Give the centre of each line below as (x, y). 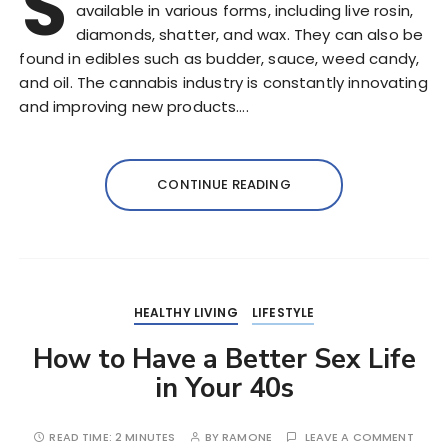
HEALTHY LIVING (185, 313)
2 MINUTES (145, 437)
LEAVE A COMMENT (359, 437)
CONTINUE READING (224, 185)
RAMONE (247, 437)
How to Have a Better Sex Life (224, 360)
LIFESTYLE (283, 313)
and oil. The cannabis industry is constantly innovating (223, 83)
